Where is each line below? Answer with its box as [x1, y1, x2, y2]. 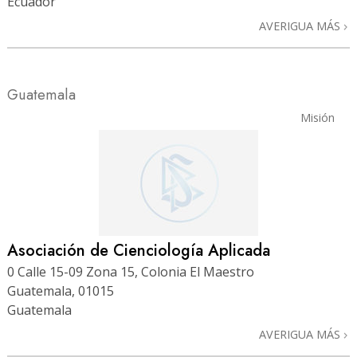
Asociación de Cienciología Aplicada [7, 238, 270, 262]
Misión [300, 109, 335, 125]
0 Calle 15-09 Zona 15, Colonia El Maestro [7, 262, 254, 280]
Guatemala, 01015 [7, 281, 114, 300]
